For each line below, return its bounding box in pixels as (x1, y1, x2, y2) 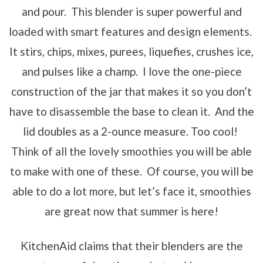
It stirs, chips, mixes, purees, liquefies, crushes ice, (9, 44, 254, 58)
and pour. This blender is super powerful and (21, 4, 242, 18)
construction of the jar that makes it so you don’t (11, 84, 252, 98)
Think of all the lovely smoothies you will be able (11, 144, 252, 158)
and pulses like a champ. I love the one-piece (21, 64, 242, 78)
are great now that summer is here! (45, 204, 218, 218)
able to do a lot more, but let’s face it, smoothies (12, 184, 251, 198)
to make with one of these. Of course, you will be (9, 164, 254, 178)
